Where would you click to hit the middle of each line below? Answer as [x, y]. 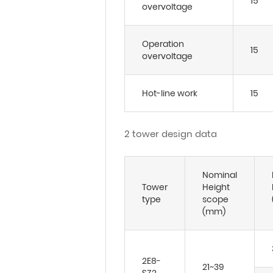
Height [216, 187]
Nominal [220, 175]
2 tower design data [171, 134]
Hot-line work [170, 93]
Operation [163, 44]
